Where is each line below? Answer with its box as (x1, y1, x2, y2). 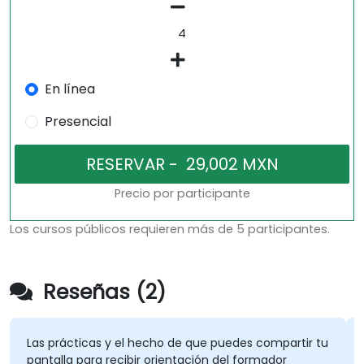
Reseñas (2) (37, 278, 166, 307)
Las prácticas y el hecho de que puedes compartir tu (26, 335, 328, 352)
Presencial (44, 112, 111, 132)
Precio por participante (114, 185, 250, 202)
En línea (44, 80, 95, 99)
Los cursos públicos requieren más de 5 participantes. (10, 221, 330, 238)
